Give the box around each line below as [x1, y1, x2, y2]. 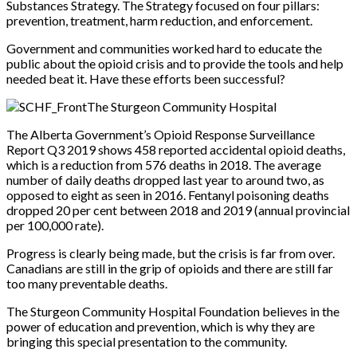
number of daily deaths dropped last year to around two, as [6, 171, 324, 187]
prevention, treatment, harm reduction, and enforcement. [6, 12, 312, 28]
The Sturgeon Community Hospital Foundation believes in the [6, 303, 339, 319]
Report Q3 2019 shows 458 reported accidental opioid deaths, [6, 141, 345, 157]
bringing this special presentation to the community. [6, 333, 287, 349]
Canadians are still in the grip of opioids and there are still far [6, 260, 333, 276]
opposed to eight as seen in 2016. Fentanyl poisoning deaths [6, 186, 329, 202]
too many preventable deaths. [6, 275, 167, 291]
